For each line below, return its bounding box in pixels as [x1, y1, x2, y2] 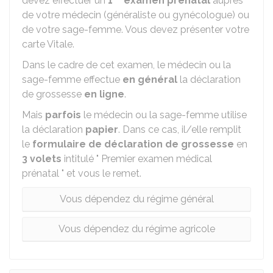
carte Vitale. [22, 38, 74, 50]
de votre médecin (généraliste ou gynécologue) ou [22, 9, 249, 21]
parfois [45, 109, 81, 121]
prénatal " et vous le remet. [22, 168, 141, 179]
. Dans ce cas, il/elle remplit [118, 124, 241, 135]
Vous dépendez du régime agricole [58, 223, 215, 235]
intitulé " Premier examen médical [62, 153, 212, 165]
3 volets [22, 153, 62, 165]
